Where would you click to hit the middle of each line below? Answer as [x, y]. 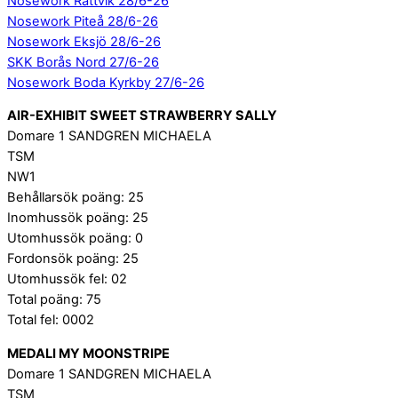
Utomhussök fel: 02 [67, 279]
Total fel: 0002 [51, 320]
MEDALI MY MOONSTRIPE [88, 354]
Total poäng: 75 [54, 300]
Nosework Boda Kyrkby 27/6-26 [106, 82]
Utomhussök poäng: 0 [75, 239]
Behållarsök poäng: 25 [76, 198]
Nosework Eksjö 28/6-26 [84, 41]
